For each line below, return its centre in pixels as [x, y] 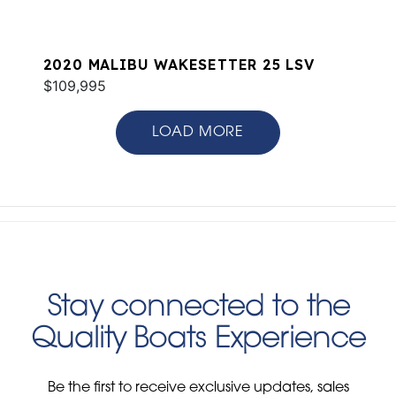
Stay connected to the [198, 308]
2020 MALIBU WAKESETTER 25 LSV [179, 64]
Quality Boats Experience [198, 340]
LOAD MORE [198, 132]
